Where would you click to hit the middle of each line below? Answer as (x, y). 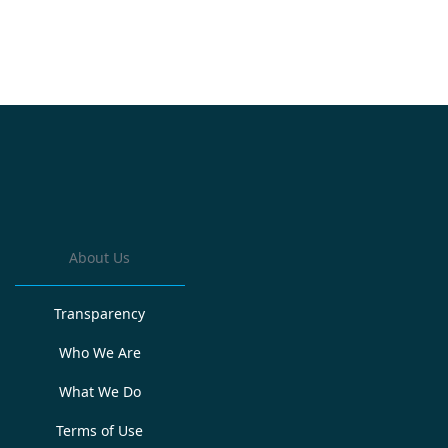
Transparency (100, 313)
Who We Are (99, 352)
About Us (100, 257)
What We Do (99, 391)
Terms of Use (100, 430)
